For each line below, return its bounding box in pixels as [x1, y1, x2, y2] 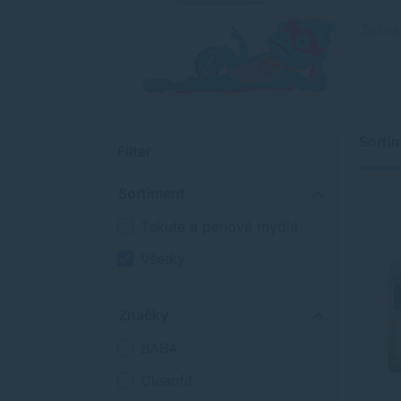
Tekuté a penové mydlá [141, 218, 299, 235]
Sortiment [118, 184, 185, 202]
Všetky [141, 250, 186, 268]
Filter [117, 142, 151, 160]
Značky [118, 306, 168, 324]
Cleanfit [141, 371, 193, 389]
